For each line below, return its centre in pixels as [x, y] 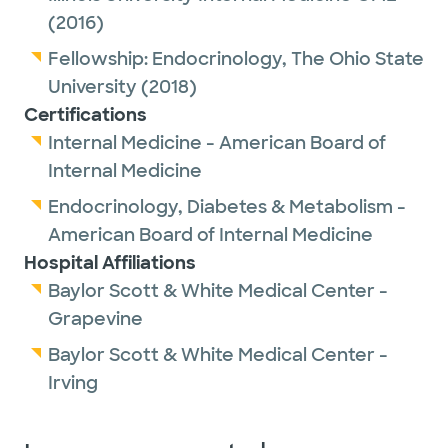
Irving [73, 383]
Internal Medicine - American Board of [217, 143]
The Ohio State [357, 59]
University [92, 87]
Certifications [85, 115]
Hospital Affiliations [110, 263]
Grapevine [95, 319]
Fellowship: [100, 59]
